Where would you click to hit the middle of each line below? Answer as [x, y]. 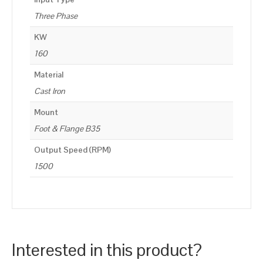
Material [49, 75]
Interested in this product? [107, 249]
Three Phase [56, 16]
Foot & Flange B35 [67, 129]
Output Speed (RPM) [73, 150]
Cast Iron [50, 91]
